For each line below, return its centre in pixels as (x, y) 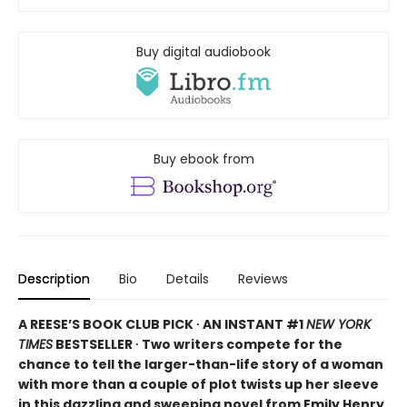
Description (54, 278)
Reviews (263, 278)
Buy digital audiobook (203, 51)
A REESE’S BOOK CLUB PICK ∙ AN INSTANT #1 (162, 324)
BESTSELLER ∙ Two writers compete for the (198, 344)
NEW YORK (338, 324)
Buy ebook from (203, 159)
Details (188, 278)
